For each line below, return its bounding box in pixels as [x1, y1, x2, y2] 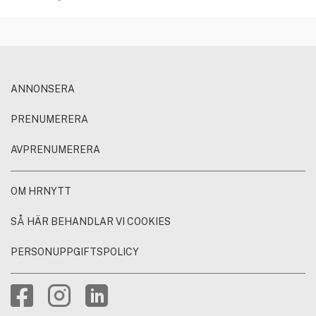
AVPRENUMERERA [11, 144, 100, 156]
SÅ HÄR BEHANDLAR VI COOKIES [11, 216, 171, 228]
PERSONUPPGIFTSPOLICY [11, 246, 139, 258]
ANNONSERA [11, 83, 75, 95]
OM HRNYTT [11, 186, 71, 197]
